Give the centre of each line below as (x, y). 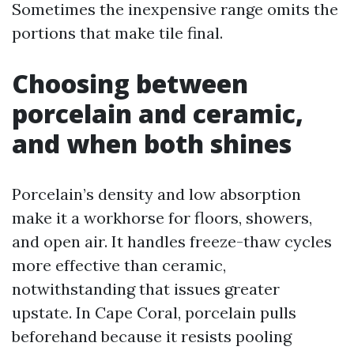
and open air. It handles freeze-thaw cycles (172, 241)
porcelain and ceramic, (158, 113)
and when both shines (152, 143)
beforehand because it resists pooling (152, 336)
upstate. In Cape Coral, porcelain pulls (154, 313)
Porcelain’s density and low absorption (156, 194)
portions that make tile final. (117, 33)
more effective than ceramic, (119, 265)
